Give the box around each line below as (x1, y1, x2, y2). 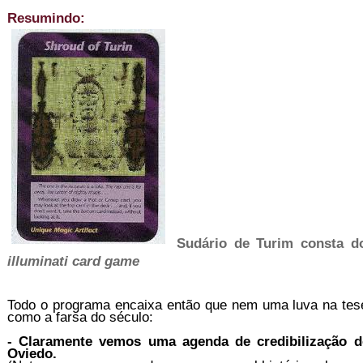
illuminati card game (7, 253, 139, 270)
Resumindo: (7, 10, 89, 27)
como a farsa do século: (7, 309, 153, 326)
